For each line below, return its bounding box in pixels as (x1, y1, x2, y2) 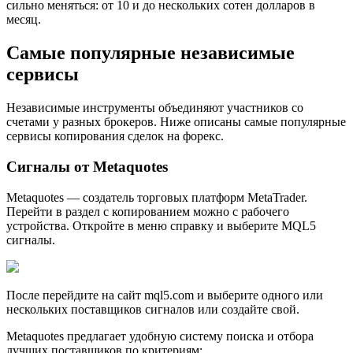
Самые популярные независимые (6, 43, 295, 64)
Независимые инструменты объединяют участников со (6, 101, 303, 115)
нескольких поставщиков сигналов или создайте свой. (6, 302, 299, 316)
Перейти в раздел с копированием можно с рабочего (6, 204, 289, 218)
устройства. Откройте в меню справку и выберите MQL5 (6, 218, 316, 232)
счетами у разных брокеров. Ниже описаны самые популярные (6, 115, 346, 129)
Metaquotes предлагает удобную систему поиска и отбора (6, 329, 314, 343)
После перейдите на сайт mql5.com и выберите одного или (6, 288, 323, 302)
